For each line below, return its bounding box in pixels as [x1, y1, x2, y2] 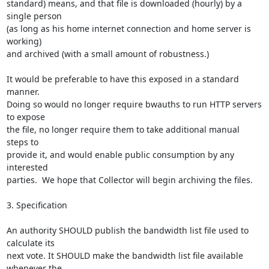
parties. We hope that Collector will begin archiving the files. [6, 174, 253, 186]
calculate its [6, 237, 55, 249]
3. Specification [6, 199, 67, 211]
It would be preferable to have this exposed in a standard [6, 73, 239, 85]
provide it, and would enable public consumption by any [6, 149, 234, 160]
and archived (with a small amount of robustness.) [6, 48, 209, 59]
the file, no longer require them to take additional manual [6, 124, 240, 135]
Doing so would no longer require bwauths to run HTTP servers [6, 98, 262, 110]
